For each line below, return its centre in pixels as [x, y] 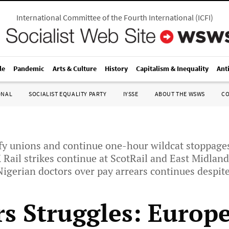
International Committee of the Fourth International [105, 17]
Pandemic [29, 68]
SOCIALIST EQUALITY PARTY [68, 94]
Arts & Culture [75, 68]
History [116, 68]
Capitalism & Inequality [172, 68]
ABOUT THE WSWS [180, 94]
